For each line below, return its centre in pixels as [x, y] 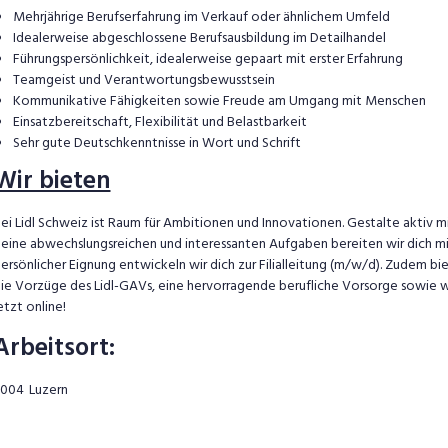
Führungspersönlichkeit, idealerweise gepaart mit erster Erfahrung [207, 59]
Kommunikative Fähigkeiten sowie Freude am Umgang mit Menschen [219, 101]
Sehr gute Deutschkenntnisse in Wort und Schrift [156, 143]
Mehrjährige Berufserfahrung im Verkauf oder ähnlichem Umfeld [201, 17]
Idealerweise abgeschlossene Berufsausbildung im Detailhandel [199, 38]
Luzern [48, 390]
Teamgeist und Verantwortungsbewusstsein [143, 80]
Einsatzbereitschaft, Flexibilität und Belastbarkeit [159, 122]
